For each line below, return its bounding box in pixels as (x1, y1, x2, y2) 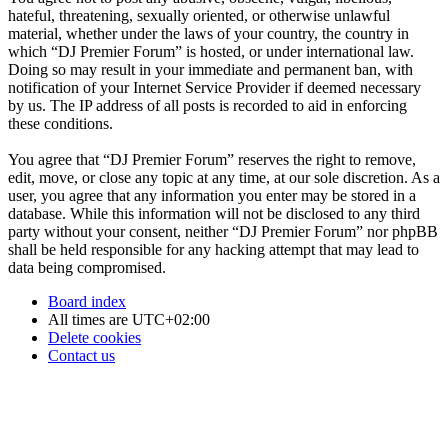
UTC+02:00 (132, 310, 210, 328)
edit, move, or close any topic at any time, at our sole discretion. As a (8, 168, 440, 186)
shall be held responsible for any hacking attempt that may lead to (8, 240, 419, 258)
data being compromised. (8, 258, 166, 276)
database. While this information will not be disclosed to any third (8, 204, 420, 222)
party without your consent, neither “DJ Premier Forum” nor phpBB (8, 222, 438, 240)
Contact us (48, 346, 115, 364)
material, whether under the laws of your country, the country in (8, 24, 409, 42)
